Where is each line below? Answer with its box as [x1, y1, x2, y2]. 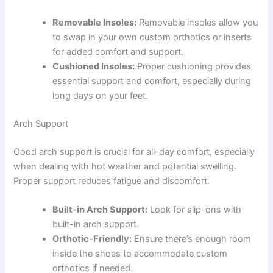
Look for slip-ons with [147, 204, 242, 216]
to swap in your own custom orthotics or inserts [52, 32, 252, 43]
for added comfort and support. [52, 46, 184, 58]
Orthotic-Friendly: [52, 233, 132, 245]
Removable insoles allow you [136, 17, 258, 29]
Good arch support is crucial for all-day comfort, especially [13, 146, 255, 157]
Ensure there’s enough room [132, 233, 252, 245]
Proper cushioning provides [135, 61, 252, 73]
